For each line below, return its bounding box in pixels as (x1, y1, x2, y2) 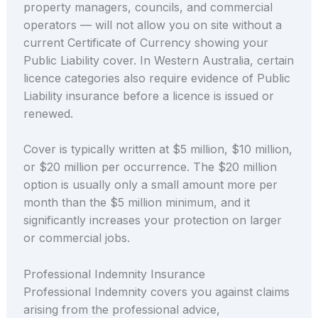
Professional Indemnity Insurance (23, 267, 205, 282)
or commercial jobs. (23, 231, 130, 246)
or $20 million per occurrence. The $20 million (23, 160, 277, 175)
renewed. (23, 106, 73, 121)
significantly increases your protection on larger (23, 213, 282, 228)
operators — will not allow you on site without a (23, 17, 282, 32)
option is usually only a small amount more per (23, 177, 278, 192)
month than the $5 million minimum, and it (23, 195, 250, 210)
